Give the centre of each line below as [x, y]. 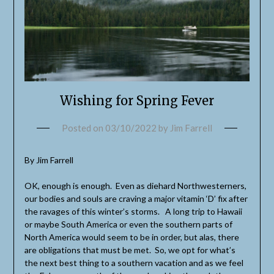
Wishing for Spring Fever [137, 100]
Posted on [83, 128]
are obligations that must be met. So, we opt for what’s [130, 250]
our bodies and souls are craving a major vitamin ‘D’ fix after [136, 198]
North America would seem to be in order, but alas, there [131, 237]
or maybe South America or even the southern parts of [128, 224]
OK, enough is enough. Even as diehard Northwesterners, [135, 185]
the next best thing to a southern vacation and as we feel [134, 262]
